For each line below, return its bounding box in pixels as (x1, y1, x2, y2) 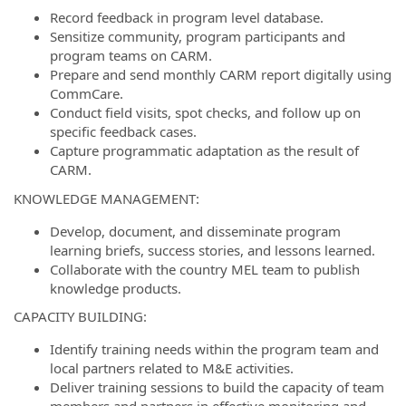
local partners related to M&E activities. (50, 359, 294, 377)
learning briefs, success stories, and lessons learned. (50, 240, 375, 259)
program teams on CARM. (50, 46, 212, 64)
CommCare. (50, 84, 123, 102)
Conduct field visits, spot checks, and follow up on (50, 103, 361, 121)
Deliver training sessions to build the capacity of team (50, 378, 384, 396)
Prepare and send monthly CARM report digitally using (50, 65, 391, 83)
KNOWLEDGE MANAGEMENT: (14, 188, 199, 208)
